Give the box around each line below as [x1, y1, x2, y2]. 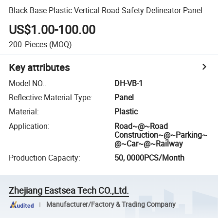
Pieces [24, 38, 47, 50]
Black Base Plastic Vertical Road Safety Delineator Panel [9, 4, 203, 16]
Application [9, 120, 48, 131]
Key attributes [9, 60, 70, 74]
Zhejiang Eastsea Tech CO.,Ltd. [9, 184, 129, 197]
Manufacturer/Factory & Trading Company [46, 200, 176, 209]
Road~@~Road [114, 120, 168, 131]
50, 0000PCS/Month [114, 152, 185, 163]
